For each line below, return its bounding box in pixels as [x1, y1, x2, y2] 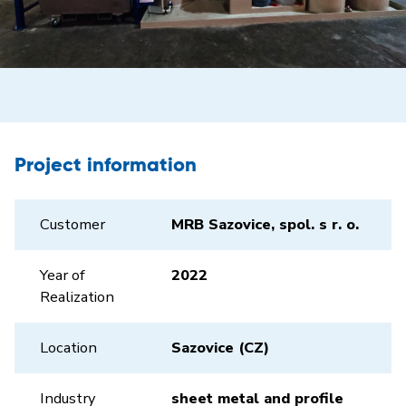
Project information [14, 156, 197, 176]
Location [40, 337, 97, 358]
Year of [40, 265, 85, 285]
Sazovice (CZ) [171, 337, 269, 358]
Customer [40, 214, 105, 235]
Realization [40, 286, 114, 307]
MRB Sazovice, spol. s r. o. [171, 214, 359, 235]
